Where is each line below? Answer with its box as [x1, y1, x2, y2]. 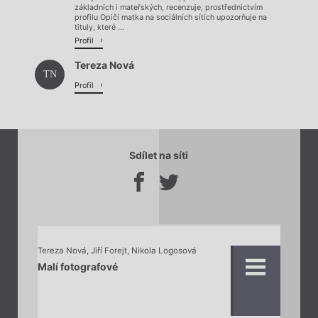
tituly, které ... [75, 22, 124, 32]
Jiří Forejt [90, 246, 127, 256]
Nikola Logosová [131, 246, 197, 256]
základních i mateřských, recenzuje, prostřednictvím [75, 2, 263, 12]
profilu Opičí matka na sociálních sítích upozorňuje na [75, 12, 267, 22]
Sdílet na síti [129, 149, 188, 162]
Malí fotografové [37, 260, 118, 273]
